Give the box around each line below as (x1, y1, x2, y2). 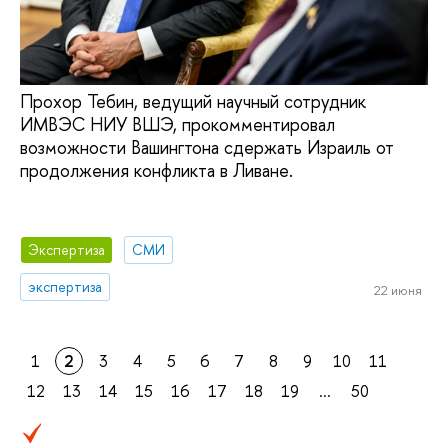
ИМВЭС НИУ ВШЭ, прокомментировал (20, 111, 335, 137)
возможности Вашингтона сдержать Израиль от (20, 134, 394, 160)
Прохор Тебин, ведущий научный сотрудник (20, 88, 366, 114)
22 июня (373, 280, 422, 299)
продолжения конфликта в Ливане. (20, 157, 293, 183)
